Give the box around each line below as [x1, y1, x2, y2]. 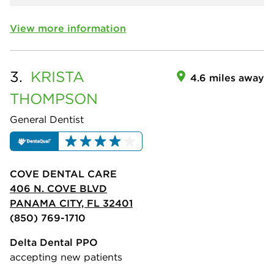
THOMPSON [10, 89, 98, 108]
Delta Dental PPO [10, 235, 98, 248]
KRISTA [31, 67, 84, 86]
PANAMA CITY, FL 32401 [10, 196, 133, 209]
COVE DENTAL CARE [10, 167, 117, 180]
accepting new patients [10, 250, 122, 263]
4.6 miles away [190, 71, 264, 84]
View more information [10, 21, 126, 34]
